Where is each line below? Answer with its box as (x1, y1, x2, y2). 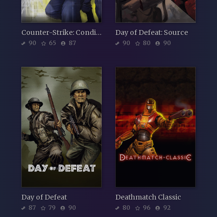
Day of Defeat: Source (115, 28, 188, 37)
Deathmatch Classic (115, 193, 181, 202)
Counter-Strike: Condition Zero (96, 28, 102, 37)
